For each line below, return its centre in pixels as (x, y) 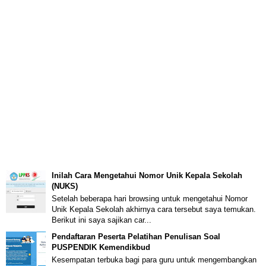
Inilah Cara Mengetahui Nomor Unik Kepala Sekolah (147, 176)
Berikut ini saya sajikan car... (102, 220)
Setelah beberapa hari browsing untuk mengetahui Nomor (150, 198)
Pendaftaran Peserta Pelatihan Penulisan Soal (136, 236)
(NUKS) (65, 186)
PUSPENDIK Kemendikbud (101, 247)
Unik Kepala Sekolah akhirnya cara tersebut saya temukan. (154, 209)
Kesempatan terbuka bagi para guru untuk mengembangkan (154, 259)
